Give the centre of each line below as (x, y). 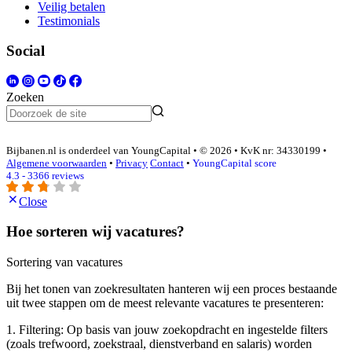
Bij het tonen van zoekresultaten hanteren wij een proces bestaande (172, 289)
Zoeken (25, 97)
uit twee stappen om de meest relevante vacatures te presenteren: (165, 303)
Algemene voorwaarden (57, 163)
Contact (167, 163)
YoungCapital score (235, 163)
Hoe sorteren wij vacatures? (95, 232)
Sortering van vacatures (64, 262)
